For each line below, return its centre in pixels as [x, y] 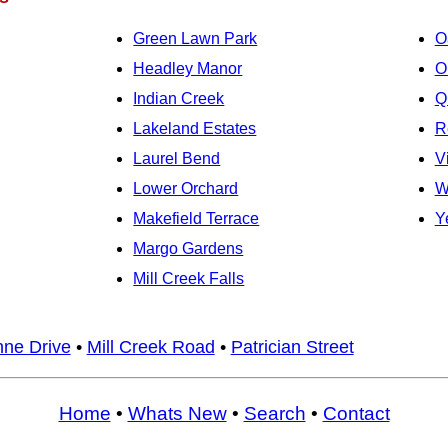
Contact [356, 413]
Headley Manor [188, 68]
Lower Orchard [186, 188]
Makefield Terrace [196, 218]
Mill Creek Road [150, 346]
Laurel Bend [177, 158]
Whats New [177, 413]
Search [274, 413]
